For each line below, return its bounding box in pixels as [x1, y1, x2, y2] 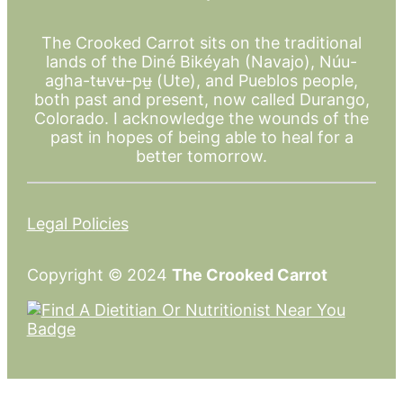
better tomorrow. [136, 147, 267, 166]
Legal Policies [26, 214, 129, 234]
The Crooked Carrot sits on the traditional [41, 33, 362, 53]
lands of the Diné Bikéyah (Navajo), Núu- [46, 52, 357, 72]
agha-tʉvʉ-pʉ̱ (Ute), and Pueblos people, [45, 71, 358, 91]
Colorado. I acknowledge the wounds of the [34, 109, 369, 129]
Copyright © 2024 [26, 265, 172, 285]
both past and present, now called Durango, [33, 90, 370, 110]
